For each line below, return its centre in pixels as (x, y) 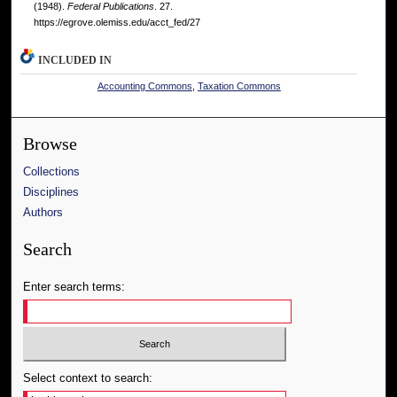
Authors (43, 213)
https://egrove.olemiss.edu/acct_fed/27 (117, 23)
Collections (52, 172)
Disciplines (51, 192)
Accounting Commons (144, 86)
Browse (51, 144)
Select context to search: (88, 378)
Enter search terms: (74, 287)
